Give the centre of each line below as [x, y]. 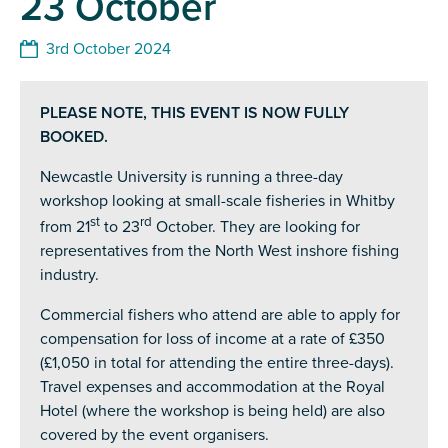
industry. [69, 275]
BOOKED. [74, 136]
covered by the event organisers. [154, 435]
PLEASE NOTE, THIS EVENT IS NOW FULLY [194, 112]
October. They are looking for [256, 227]
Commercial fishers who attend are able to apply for [220, 315]
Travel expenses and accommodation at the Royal [212, 387]
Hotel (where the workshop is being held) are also [212, 411]
